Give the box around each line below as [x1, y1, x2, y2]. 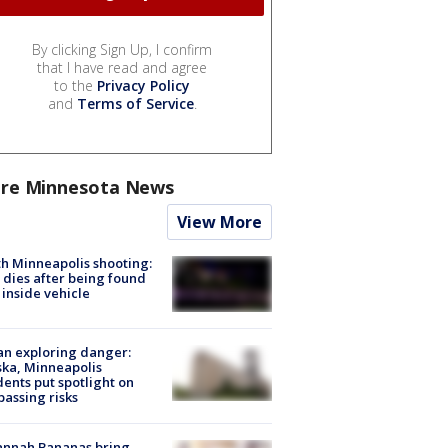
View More [177, 210, 262, 233]
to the [54, 75, 97, 95]
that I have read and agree [37, 57, 207, 77]
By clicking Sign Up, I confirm [32, 39, 212, 59]
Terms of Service [76, 93, 194, 113]
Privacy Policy [97, 75, 190, 95]
